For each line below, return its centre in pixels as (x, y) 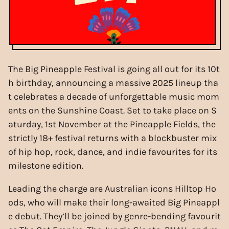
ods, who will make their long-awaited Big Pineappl (114, 202)
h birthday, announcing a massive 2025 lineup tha (113, 83)
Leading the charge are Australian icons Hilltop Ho (112, 188)
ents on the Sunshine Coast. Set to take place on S (112, 110)
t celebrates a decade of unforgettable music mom (114, 96)
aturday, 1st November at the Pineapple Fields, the (112, 124)
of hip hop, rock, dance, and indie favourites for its (113, 152)
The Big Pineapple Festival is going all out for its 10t (114, 69)
